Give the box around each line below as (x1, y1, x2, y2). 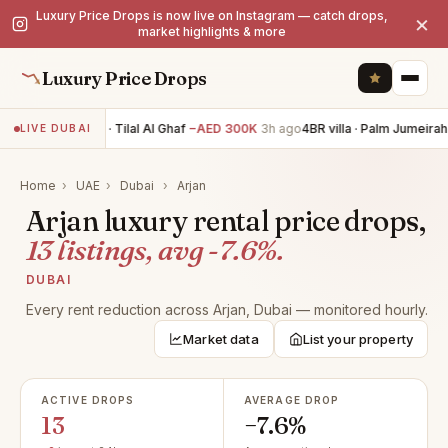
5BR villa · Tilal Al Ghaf (49, 120, 180, 136)
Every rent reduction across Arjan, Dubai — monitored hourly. (26, 301, 428, 318)
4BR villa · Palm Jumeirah (295, 120, 442, 136)
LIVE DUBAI (20, 122, 91, 134)
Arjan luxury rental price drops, (26, 204, 426, 238)
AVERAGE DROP (244, 394, 340, 406)
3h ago (254, 120, 296, 136)
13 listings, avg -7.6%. (26, 233, 284, 267)
